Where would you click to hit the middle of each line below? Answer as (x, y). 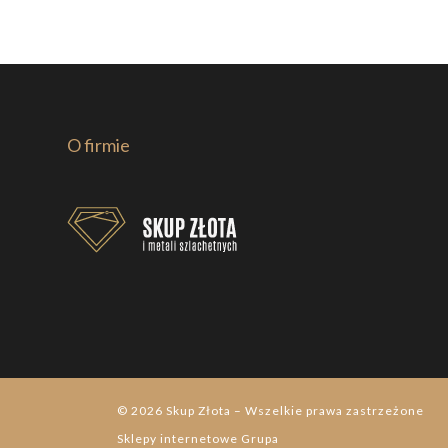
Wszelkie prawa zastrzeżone (334, 411)
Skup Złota (198, 411)
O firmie (99, 144)
